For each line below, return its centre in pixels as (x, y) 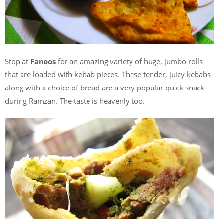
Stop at (18, 61)
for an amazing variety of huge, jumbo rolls (129, 61)
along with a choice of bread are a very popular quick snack (105, 87)
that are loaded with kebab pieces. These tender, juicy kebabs (108, 74)
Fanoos (43, 61)
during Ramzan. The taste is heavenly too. (75, 100)
